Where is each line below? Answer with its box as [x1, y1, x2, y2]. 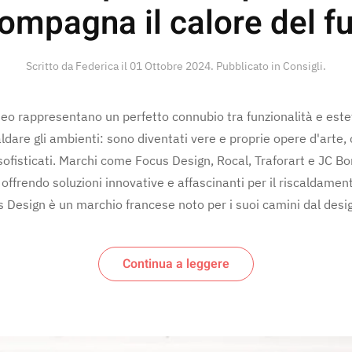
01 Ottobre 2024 [130, 58, 211, 73]
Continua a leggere [123, 254, 229, 273]
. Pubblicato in [211, 58, 283, 73]
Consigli [283, 58, 323, 73]
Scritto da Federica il [26, 58, 130, 73]
